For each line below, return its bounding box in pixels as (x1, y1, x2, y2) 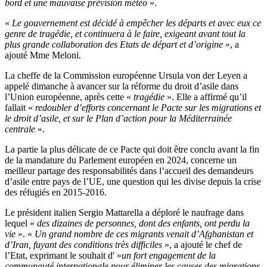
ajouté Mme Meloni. (5, 50, 81, 61)
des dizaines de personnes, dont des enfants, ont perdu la (37, 218, 250, 229)
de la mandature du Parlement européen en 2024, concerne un (5, 155, 237, 166)
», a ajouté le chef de (164, 240, 242, 250)
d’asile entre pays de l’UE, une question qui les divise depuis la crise (5, 176, 261, 187)
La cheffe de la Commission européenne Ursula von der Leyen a (5, 70, 247, 81)
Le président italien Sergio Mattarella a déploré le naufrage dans (5, 207, 244, 218)
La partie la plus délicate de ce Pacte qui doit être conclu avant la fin (5, 144, 259, 155)
